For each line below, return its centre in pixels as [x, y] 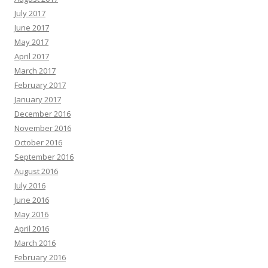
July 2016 [30, 185]
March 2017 [35, 70]
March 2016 [35, 243]
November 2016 [43, 128]
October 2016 [38, 142]
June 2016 [32, 200]
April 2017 [32, 56]
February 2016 [40, 257]
